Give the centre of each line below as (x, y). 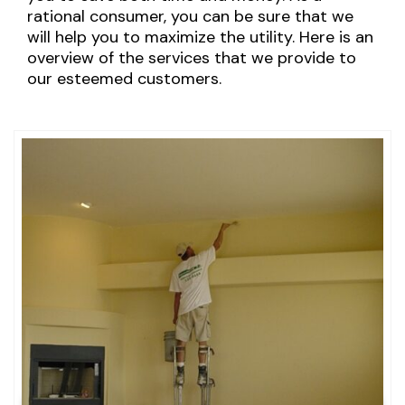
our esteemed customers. (124, 78)
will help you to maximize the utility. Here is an (200, 37)
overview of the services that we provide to (192, 57)
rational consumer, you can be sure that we (190, 16)
